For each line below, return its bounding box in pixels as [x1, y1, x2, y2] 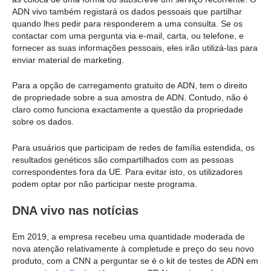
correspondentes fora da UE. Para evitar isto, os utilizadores [12, 166, 243, 177]
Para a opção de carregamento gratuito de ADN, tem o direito [12, 80, 247, 91]
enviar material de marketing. [12, 54, 124, 65]
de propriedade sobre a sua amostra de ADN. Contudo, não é [12, 93, 248, 103]
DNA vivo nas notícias [12, 203, 139, 217]
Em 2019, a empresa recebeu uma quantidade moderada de [12, 231, 245, 241]
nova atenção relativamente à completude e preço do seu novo [12, 243, 254, 253]
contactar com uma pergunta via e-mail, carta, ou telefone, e [12, 30, 244, 41]
